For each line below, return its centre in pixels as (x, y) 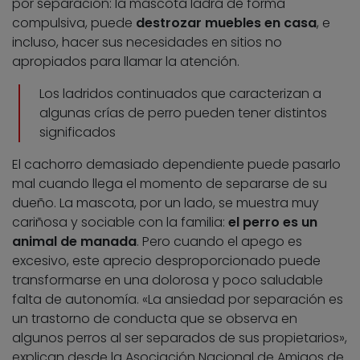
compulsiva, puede (74, 23)
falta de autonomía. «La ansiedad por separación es (178, 300)
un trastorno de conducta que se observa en (155, 319)
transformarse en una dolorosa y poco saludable (168, 280)
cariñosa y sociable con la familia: (120, 223)
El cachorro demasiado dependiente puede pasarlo (176, 165)
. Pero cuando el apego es (219, 242)
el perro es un (273, 223)
